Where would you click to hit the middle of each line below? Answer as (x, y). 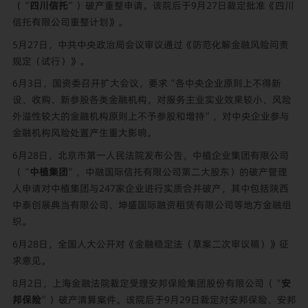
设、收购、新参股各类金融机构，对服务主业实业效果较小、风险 (152, 100)
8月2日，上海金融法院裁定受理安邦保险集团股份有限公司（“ (146, 283)
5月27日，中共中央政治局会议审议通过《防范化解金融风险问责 (150, 44)
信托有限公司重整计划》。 (70, 22)
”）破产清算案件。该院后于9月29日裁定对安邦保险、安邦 (168, 299)
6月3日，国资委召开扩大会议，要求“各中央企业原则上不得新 (146, 84)
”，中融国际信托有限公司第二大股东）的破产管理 (177, 172)
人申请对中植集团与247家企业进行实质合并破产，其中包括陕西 (150, 189)
